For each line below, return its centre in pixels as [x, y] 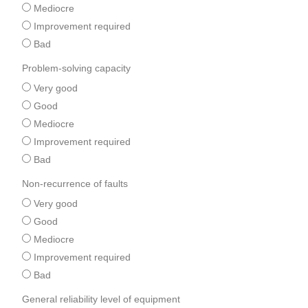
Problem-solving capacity [77, 68]
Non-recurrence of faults [75, 183]
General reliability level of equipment [101, 299]
